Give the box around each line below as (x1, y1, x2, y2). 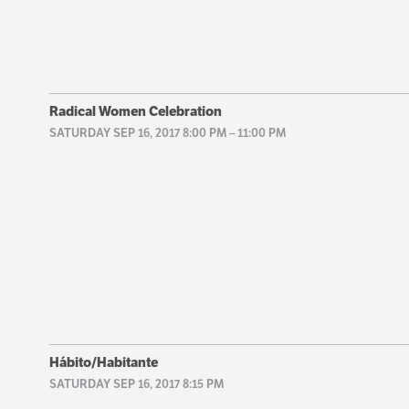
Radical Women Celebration (48, 101, 222, 120)
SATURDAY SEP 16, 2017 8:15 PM (48, 376, 224, 393)
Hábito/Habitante (48, 353, 158, 372)
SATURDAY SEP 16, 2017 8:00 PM (48, 124, 226, 141)
